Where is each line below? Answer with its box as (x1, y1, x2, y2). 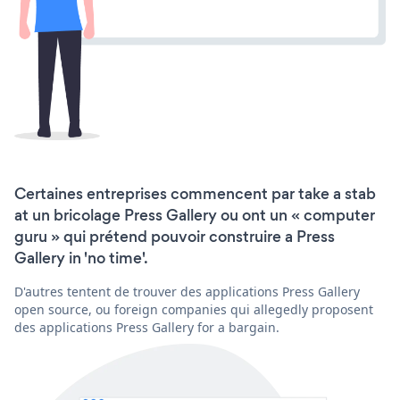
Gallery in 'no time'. (14, 246, 148, 269)
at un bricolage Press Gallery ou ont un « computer (14, 204, 375, 226)
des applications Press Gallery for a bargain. (14, 318, 279, 336)
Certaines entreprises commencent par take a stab (14, 182, 376, 204)
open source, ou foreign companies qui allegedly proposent (14, 300, 373, 318)
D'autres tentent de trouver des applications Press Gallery (14, 282, 360, 300)
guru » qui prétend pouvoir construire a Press (14, 225, 335, 247)
